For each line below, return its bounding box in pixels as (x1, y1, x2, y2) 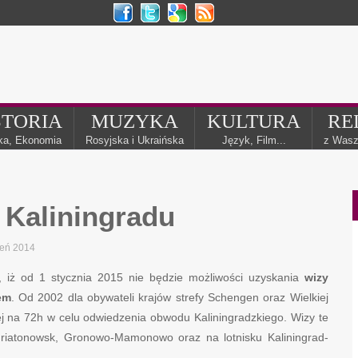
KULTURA (207, 110, 300, 132)
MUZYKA (91, 110, 178, 132)
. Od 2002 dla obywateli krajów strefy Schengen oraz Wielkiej (10, 291, 328, 304)
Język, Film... (221, 134, 286, 146)
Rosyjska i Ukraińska (86, 134, 184, 146)
